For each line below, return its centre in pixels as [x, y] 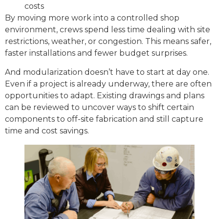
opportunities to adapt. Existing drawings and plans [105, 95]
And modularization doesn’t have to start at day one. [107, 72]
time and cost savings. [47, 131]
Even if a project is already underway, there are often [108, 84]
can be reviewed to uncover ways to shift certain [99, 107]
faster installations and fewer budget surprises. [96, 53]
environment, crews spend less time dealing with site [108, 30]
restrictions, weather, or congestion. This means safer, [108, 42]
